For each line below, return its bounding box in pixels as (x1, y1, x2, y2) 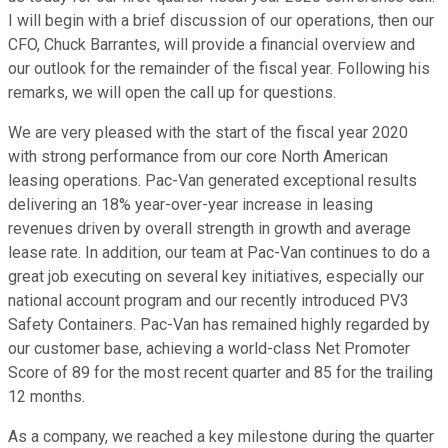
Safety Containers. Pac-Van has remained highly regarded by (8, 315, 430, 335)
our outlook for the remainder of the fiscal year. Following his (8, 59, 430, 79)
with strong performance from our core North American (8, 147, 388, 167)
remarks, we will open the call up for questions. (8, 83, 336, 103)
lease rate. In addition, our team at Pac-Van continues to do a (8, 243, 430, 263)
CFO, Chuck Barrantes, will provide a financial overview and (8, 35, 415, 55)
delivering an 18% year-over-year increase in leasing (8, 195, 373, 215)
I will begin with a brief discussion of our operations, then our (8, 11, 434, 31)
